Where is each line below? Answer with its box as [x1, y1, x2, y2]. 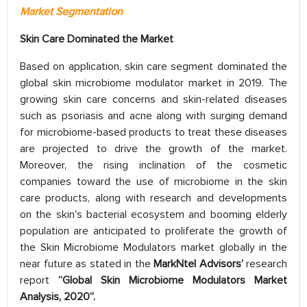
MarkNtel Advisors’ [153, 257, 246, 271]
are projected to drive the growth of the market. [20, 142, 287, 156]
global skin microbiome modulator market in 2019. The [20, 76, 287, 90]
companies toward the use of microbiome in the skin [20, 175, 287, 189]
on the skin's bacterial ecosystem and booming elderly [20, 208, 287, 222]
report [20, 273, 49, 288]
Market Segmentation [20, 5, 123, 19]
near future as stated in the [20, 257, 153, 271]
